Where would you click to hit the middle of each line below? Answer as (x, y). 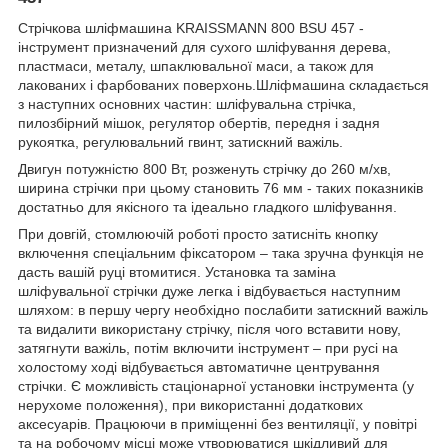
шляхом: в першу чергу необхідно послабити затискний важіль (223, 309)
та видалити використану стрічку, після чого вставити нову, (209, 328)
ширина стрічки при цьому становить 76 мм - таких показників (220, 187)
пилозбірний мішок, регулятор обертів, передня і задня (199, 122)
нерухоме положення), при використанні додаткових (190, 404)
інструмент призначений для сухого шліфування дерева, (204, 46)
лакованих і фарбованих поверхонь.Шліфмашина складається (223, 84)
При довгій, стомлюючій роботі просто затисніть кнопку (198, 233)
